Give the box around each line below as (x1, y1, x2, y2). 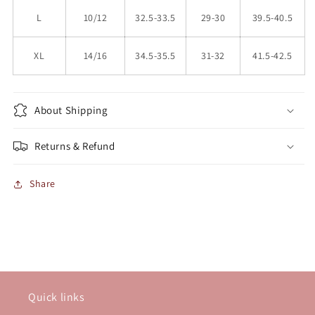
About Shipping (34, 103, 108, 117)
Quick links (28, 290, 85, 305)
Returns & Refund (34, 139, 115, 153)
